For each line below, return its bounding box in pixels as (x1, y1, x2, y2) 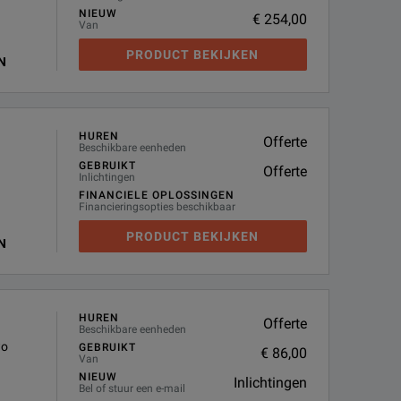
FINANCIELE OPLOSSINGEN (78, 189, 235, 201)
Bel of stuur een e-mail (78, 382, 185, 395)
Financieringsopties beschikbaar (78, 200, 235, 213)
